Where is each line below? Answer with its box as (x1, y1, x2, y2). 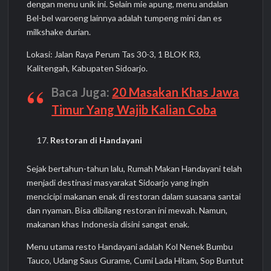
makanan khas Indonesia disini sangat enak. (27, 219, 190, 230)
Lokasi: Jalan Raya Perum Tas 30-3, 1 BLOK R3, (27, 49, 201, 60)
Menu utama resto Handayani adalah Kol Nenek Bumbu (27, 241, 233, 252)
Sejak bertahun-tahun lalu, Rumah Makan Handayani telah (27, 163, 243, 174)
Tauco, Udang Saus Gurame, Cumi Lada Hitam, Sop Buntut (27, 255, 244, 266)
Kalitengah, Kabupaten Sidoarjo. (27, 63, 148, 74)
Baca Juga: (51, 85, 113, 100)
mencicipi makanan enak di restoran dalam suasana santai (27, 191, 241, 202)
